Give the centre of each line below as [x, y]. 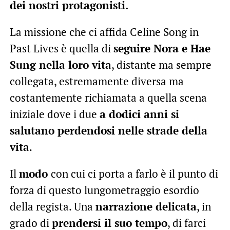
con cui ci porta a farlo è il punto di [134, 174]
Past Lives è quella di [61, 49]
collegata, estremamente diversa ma [97, 81]
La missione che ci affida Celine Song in [104, 32]
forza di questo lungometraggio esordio [104, 190]
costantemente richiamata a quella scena [108, 98]
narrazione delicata [146, 207]
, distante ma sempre [161, 65]
